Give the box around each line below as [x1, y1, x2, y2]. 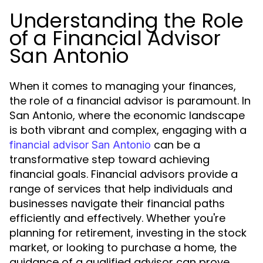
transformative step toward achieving [9, 152, 210, 167]
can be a [151, 137, 200, 152]
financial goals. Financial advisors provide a [9, 167, 238, 181]
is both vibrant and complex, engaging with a [9, 123, 247, 137]
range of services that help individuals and [9, 181, 232, 196]
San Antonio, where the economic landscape [9, 108, 245, 123]
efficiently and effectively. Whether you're [9, 211, 225, 225]
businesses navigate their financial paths [9, 196, 225, 211]
